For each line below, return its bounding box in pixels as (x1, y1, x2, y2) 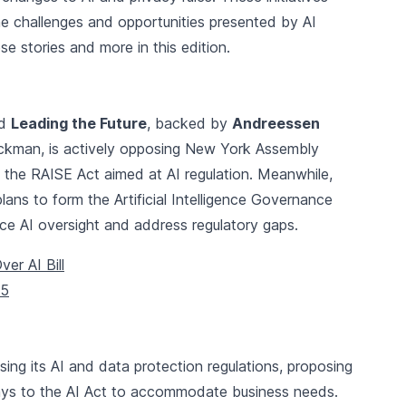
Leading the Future (11, 114, 147, 133)
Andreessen (232, 114, 320, 133)
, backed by (147, 114, 232, 133)
